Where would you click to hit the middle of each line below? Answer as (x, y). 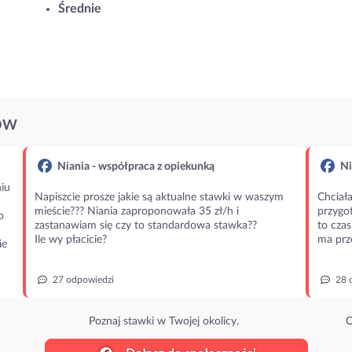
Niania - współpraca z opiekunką (134, 167)
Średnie (80, 9)
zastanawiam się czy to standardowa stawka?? (145, 225)
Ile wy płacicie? (70, 240)
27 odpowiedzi (82, 280)
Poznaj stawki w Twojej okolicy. (164, 321)
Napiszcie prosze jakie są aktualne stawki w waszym (159, 197)
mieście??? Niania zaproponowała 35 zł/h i (136, 211)
